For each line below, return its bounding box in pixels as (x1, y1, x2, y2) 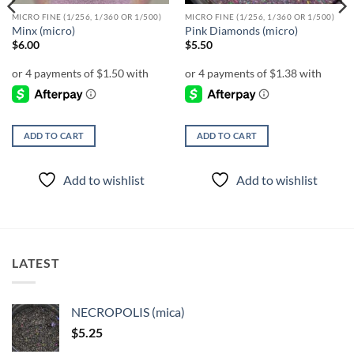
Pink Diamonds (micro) (184, 24, 298, 37)
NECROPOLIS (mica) (71, 303, 185, 319)
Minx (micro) (11, 24, 75, 37)
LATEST (12, 255, 60, 271)
